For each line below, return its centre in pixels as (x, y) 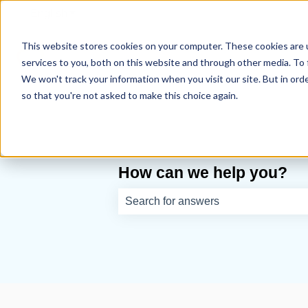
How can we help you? (203, 172)
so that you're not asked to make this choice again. (129, 95)
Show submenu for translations (143, 13)
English (49, 13)
